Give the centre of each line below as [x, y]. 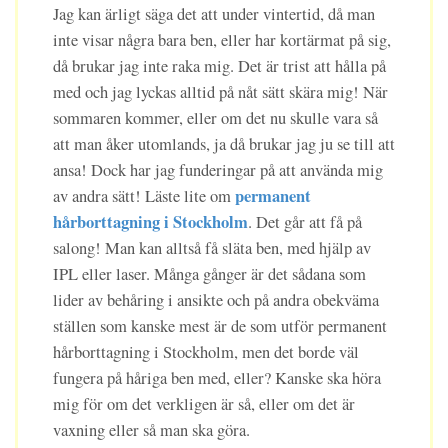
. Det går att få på [305, 222]
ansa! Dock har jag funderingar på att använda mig [218, 170]
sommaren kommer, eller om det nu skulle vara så [215, 118]
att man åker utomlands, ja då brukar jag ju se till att [224, 144]
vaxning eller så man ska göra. [151, 430]
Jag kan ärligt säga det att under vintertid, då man [214, 14]
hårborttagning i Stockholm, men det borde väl [206, 352]
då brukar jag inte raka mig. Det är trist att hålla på [219, 66]
